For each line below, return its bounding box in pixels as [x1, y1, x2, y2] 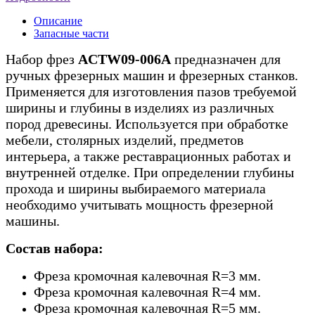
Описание [34, 14, 82, 27]
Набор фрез [6, 51, 78, 67]
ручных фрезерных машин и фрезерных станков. [6, 67, 298, 83]
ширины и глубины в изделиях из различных [6, 99, 274, 115]
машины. [6, 212, 60, 229]
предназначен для [171, 51, 281, 67]
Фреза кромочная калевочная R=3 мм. [34, 267, 261, 283]
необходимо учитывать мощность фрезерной [6, 196, 274, 212]
